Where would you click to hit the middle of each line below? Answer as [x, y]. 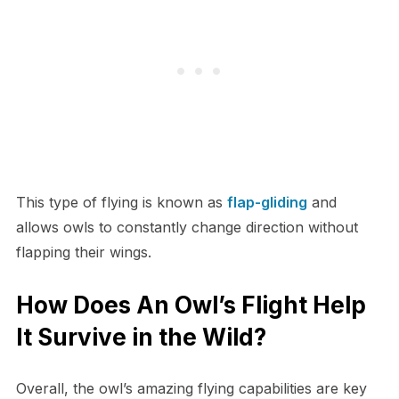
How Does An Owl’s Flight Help [191, 305]
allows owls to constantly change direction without [187, 228]
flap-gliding [267, 203]
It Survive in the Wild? [141, 338]
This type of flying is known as [121, 203]
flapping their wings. [83, 252]
